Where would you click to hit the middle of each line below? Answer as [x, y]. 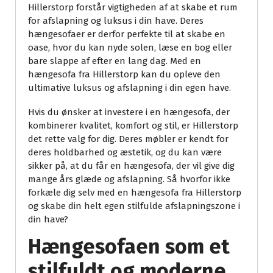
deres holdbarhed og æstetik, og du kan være [125, 153]
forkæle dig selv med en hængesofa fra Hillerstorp [135, 193]
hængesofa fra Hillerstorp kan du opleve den [124, 75]
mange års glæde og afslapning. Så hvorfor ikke [129, 179]
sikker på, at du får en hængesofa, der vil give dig [131, 166]
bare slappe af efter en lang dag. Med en [115, 61]
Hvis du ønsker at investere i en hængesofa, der [129, 112]
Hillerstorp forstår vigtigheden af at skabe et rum [133, 8]
